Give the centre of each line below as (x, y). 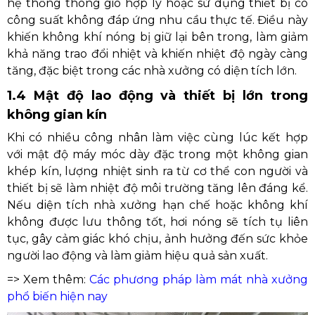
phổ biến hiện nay (57, 296)
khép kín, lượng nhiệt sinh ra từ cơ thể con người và (157, 171)
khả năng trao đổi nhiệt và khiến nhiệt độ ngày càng (157, 54)
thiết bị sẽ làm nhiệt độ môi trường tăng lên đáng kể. (157, 188)
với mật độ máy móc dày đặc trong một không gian (157, 154)
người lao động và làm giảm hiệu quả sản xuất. (137, 256)
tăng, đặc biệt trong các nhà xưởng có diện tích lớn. (152, 71)
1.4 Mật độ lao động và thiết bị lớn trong (157, 96)
